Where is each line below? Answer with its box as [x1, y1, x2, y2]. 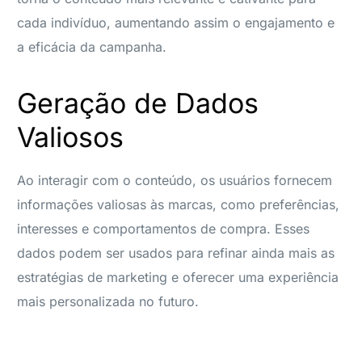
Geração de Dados [17, 86, 259, 120]
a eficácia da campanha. [17, 38, 167, 55]
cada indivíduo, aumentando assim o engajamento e [17, 14, 335, 31]
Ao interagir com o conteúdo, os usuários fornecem [17, 171, 333, 188]
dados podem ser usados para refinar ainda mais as [17, 244, 335, 261]
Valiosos [17, 120, 124, 154]
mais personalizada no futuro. [17, 293, 200, 309]
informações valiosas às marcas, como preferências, [17, 196, 340, 213]
